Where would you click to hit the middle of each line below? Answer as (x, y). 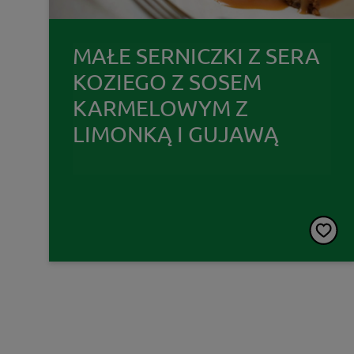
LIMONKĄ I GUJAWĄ (176, 134)
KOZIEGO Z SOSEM (167, 81)
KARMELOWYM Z (160, 107)
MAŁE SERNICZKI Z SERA (196, 55)
